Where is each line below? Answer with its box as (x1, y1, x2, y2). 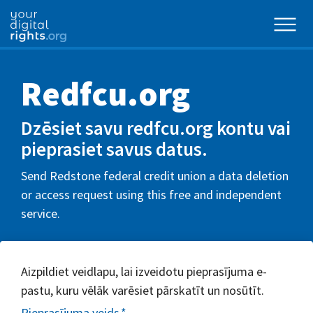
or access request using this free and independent (21, 186, 282, 203)
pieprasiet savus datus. (21, 137, 208, 161)
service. (21, 205, 60, 221)
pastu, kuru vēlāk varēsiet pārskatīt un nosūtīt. (21, 282, 264, 298)
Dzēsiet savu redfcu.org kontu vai (21, 116, 291, 140)
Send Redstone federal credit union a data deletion (21, 167, 289, 184)
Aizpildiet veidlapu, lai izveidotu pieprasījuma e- (21, 263, 267, 279)
